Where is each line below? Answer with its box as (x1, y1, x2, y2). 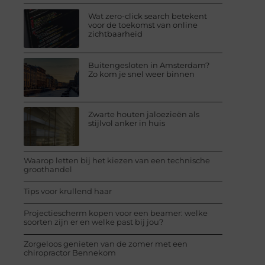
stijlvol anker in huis (88, 118, 166, 128)
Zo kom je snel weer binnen (88, 69, 195, 79)
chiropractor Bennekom (24, 247, 116, 257)
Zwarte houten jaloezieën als (88, 109, 200, 119)
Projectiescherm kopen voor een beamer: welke (24, 208, 208, 218)
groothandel (24, 164, 72, 174)
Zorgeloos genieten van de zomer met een (24, 238, 188, 248)
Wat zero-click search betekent (88, 11, 208, 21)
